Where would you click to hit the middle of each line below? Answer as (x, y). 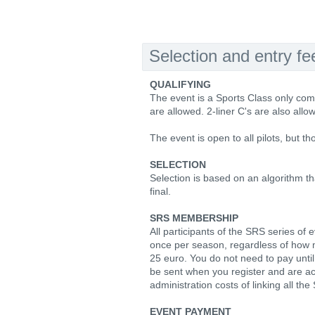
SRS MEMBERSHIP (194, 218)
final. (160, 191)
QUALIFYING (180, 84)
